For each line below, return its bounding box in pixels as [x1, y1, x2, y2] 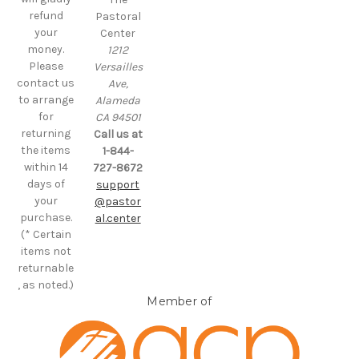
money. [27, 42, 65, 57]
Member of [147, 294, 212, 309]
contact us [17, 76, 75, 91]
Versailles [93, 60, 143, 75]
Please [28, 59, 63, 74]
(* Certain [20, 228, 71, 242]
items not [20, 244, 71, 259]
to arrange [18, 93, 74, 107]
